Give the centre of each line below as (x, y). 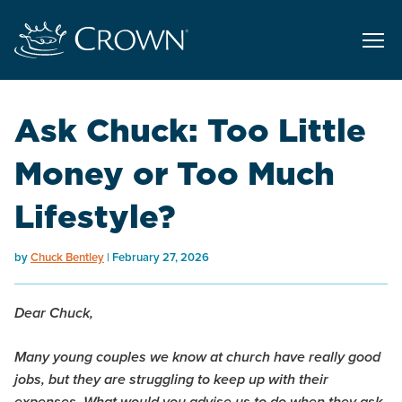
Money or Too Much (175, 173)
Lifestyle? (95, 216)
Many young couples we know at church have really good (197, 358)
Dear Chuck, (54, 314)
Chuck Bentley (67, 258)
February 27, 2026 (161, 258)
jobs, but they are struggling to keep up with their (171, 380)
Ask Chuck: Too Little (190, 130)
